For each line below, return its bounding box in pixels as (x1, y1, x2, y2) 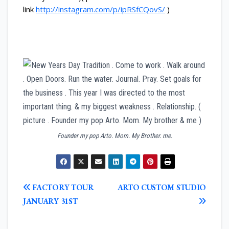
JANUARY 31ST (23, 196, 78, 207)
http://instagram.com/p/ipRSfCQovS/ (36, 4, 165, 15)
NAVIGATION (22, 188, 79, 197)
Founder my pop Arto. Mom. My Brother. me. (57, 131, 172, 140)
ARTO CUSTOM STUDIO (117, 182, 206, 193)
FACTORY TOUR (30, 182, 94, 193)
